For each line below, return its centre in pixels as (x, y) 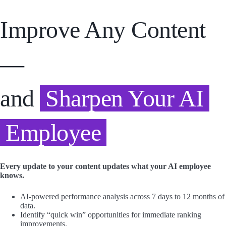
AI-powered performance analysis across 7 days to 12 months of (122, 197)
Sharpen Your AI (125, 98)
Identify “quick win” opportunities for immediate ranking (111, 215)
